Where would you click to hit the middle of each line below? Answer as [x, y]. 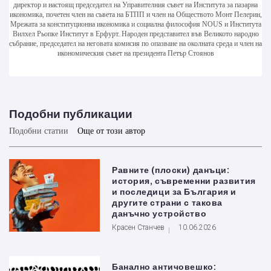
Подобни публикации [71, 114]
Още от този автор [111, 131]
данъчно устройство [159, 214]
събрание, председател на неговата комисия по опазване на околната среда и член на [135, 44]
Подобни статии [39, 131]
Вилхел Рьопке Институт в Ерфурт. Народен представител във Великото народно [135, 34]
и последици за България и [174, 192]
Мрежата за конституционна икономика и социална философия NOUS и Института [135, 24]
